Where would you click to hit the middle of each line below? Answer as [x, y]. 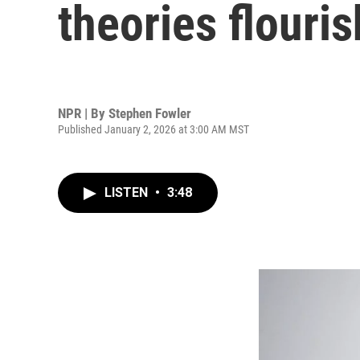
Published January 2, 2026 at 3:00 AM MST [153, 129]
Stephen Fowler [150, 113]
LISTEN [128, 192]
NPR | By [83, 113]
